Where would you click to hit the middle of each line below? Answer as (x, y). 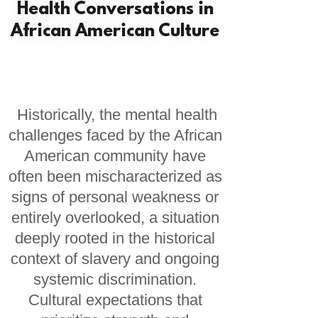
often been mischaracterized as (115, 176)
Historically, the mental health (115, 115)
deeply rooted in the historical (115, 238)
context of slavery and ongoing (115, 259)
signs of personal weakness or (115, 197)
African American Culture (115, 32)
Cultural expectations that (115, 300)
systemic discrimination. (115, 279)
